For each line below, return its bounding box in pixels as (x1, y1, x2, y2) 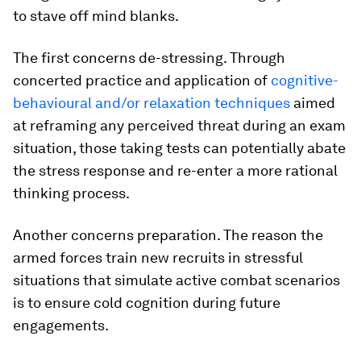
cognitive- (271, 72, 338, 89)
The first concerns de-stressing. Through (13, 49, 285, 66)
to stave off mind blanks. (13, 7, 179, 24)
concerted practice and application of (13, 72, 271, 89)
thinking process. (13, 185, 130, 201)
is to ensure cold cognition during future (13, 294, 280, 311)
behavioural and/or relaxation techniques (13, 94, 290, 111)
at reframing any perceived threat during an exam (13, 117, 346, 134)
